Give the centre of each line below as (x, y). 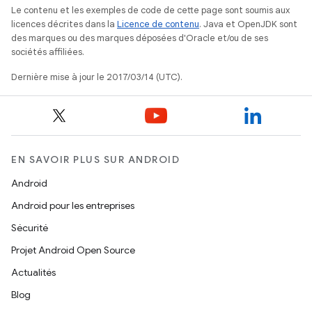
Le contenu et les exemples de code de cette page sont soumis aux (150, 10)
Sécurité (30, 228)
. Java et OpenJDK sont (248, 24)
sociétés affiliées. (48, 52)
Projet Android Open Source (73, 250)
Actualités (33, 272)
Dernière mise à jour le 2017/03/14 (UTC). (97, 77)
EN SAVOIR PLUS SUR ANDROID (95, 159)
